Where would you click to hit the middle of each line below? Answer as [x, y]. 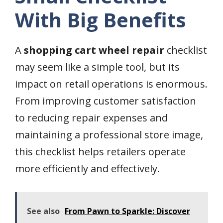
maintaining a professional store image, [109, 135]
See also [43, 211]
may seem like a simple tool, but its [97, 67]
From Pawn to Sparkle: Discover [127, 211]
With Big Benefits [101, 20]
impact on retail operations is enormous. [111, 84]
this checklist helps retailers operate [100, 152]
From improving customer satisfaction [106, 101]
